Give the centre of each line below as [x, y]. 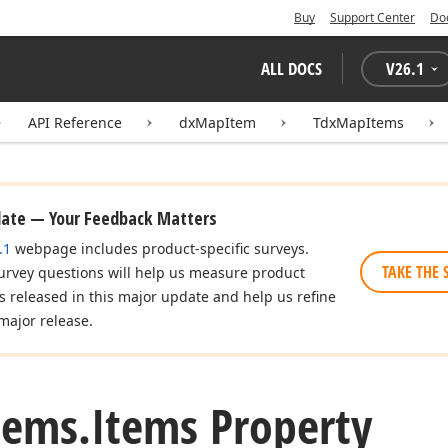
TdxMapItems [358, 122]
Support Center [372, 17]
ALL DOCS [291, 68]
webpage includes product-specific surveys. [160, 248]
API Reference [75, 122]
